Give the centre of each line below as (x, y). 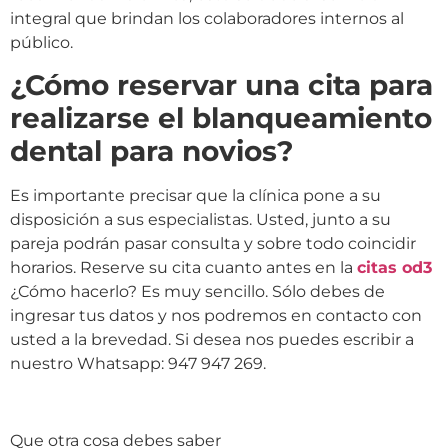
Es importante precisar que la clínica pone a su (195, 196)
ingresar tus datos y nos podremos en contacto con (216, 316)
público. (41, 42)
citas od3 (394, 268)
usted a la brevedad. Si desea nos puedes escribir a (212, 340)
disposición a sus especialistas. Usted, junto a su (200, 220)
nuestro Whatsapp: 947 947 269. (138, 364)
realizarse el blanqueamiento (221, 118)
